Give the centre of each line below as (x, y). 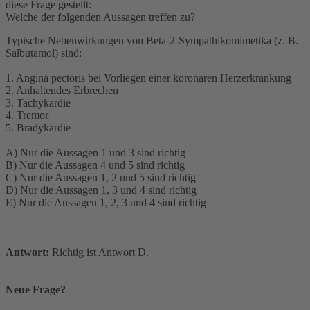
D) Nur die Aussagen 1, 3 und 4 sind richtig (101, 190)
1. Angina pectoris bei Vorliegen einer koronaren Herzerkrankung (148, 77)
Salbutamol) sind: (44, 53)
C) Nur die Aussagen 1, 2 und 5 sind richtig (101, 177)
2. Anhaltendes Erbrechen (62, 90)
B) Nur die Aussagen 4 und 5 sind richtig (95, 165)
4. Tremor (27, 115)
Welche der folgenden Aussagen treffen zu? (100, 17)
